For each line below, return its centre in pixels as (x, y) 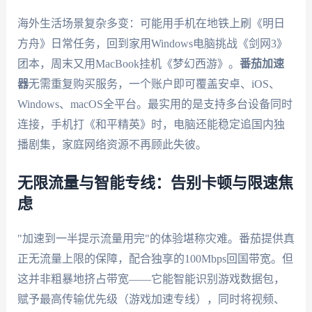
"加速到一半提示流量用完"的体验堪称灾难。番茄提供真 (156, 238)
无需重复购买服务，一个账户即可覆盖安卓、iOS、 (154, 84)
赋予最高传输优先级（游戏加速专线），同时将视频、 (151, 299)
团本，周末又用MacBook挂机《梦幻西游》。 (128, 64)
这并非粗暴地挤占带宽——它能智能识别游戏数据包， (151, 279)
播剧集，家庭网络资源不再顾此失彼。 (112, 145)
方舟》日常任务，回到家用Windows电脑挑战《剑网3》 (152, 44)
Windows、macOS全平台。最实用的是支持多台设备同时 (155, 104)
